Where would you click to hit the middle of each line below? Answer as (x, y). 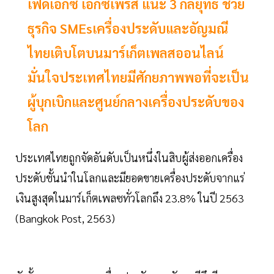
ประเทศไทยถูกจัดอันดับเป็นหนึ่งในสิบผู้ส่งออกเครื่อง (129, 158)
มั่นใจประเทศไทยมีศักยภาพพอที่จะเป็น (138, 77)
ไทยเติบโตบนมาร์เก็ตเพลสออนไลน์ (126, 53)
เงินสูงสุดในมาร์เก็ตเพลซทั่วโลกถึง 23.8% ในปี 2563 (130, 198)
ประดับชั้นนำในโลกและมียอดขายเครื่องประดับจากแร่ (130, 178)
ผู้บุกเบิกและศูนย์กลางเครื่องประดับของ (136, 102)
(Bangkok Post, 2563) (65, 218)
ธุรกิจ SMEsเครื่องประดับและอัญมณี (128, 28)
